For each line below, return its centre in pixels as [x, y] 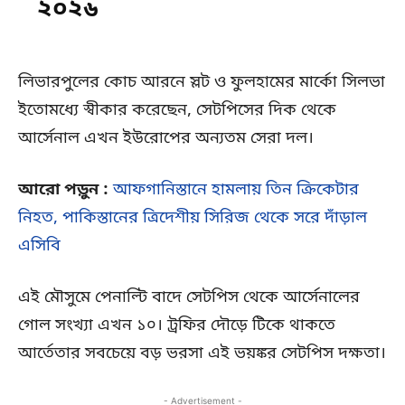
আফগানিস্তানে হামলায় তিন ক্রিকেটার [236, 190]
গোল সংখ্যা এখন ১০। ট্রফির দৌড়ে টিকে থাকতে [177, 326]
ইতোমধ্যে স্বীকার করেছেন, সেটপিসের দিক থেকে [177, 111]
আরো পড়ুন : [66, 190]
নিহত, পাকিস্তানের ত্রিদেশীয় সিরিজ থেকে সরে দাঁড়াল [193, 218]
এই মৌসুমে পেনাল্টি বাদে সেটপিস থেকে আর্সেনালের [189, 298]
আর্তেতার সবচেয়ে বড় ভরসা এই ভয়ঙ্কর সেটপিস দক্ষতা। [202, 354]
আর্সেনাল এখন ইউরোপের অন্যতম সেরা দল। [166, 139]
